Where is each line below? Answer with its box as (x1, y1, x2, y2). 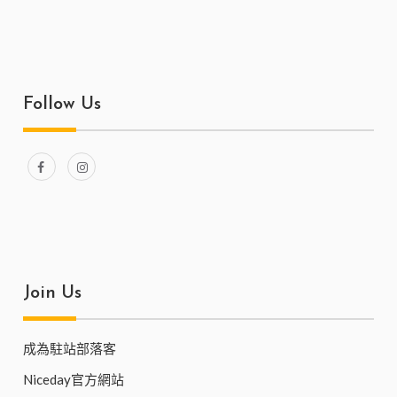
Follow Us (23, 95, 102, 113)
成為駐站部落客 (23, 339, 117, 356)
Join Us (23, 284, 82, 302)
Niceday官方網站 (23, 370, 125, 387)
